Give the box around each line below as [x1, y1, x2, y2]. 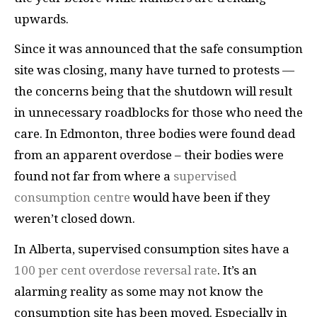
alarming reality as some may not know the [14, 284, 263, 299]
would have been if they [133, 190, 270, 205]
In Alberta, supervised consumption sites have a [14, 241, 289, 256]
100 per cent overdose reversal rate [14, 263, 217, 277]
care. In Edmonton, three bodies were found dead [14, 127, 295, 142]
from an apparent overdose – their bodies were [14, 148, 284, 163]
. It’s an [217, 263, 257, 277]
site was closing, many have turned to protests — [14, 63, 294, 78]
